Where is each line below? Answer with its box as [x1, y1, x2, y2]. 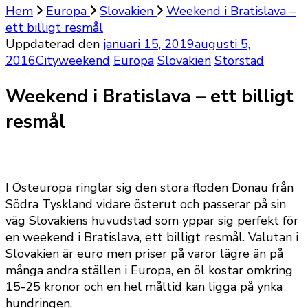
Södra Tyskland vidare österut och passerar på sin [5, 195, 286, 212]
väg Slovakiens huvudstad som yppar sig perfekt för [5, 212, 298, 229]
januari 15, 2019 [103, 36, 195, 52]
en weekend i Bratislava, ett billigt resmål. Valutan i [5, 228, 298, 245]
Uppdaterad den [5, 36, 103, 52]
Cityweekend [36, 52, 110, 69]
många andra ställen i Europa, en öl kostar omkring [5, 261, 293, 278]
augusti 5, [195, 36, 250, 52]
